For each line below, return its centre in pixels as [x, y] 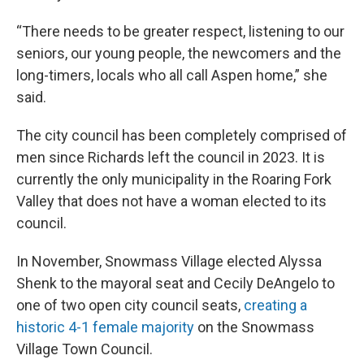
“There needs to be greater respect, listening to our [180, 31]
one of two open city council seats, [130, 305]
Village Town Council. [84, 349]
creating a [275, 305]
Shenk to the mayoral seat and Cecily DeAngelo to [175, 283]
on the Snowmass [254, 327]
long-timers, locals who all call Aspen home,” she [172, 75]
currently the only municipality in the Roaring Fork [174, 179]
